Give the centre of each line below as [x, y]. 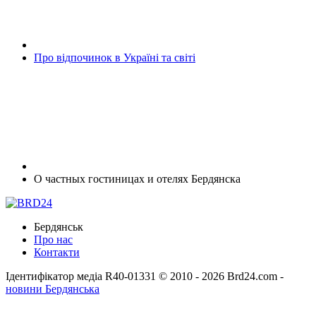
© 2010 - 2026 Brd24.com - [221, 276]
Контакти [57, 253]
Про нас [53, 240]
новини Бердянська [53, 289]
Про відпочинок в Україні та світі [115, 58]
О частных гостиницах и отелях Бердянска [137, 179]
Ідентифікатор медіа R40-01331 [81, 276]
